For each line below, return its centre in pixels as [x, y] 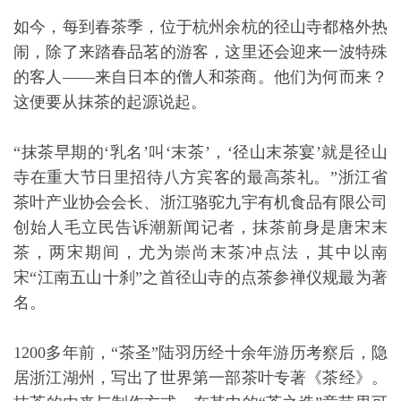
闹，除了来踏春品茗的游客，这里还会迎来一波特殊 [200, 52]
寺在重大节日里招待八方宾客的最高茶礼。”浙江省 [200, 177]
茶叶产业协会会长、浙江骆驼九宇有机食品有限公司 [200, 202]
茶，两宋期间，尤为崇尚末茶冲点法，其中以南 [200, 252]
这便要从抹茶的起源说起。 [110, 102]
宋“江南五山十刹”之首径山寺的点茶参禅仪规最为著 [200, 277]
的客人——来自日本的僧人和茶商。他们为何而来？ [200, 77]
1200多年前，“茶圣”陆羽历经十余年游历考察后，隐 [200, 353]
